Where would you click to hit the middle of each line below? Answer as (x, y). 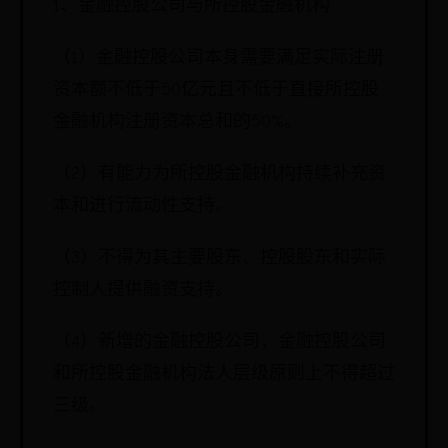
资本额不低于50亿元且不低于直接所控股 (216, 89)
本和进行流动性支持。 (143, 205)
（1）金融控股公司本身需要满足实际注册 (218, 57)
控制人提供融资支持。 (143, 289)
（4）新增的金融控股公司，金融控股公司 (219, 341)
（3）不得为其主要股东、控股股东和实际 (219, 257)
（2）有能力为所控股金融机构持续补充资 (219, 173)
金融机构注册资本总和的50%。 (177, 121)
